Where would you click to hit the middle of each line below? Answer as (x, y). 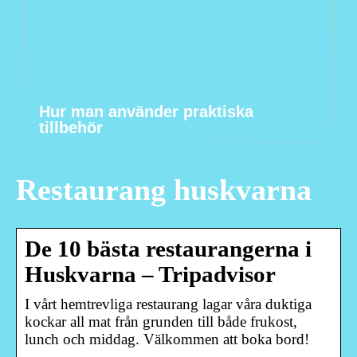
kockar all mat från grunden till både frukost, (161, 321)
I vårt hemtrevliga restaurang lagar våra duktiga (168, 304)
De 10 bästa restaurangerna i (168, 249)
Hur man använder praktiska (146, 112)
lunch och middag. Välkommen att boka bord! (167, 339)
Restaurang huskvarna (164, 190)
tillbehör (71, 127)
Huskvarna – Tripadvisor (150, 274)
